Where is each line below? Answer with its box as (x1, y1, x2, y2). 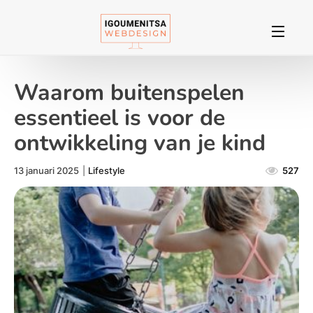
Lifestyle (88, 164, 126, 176)
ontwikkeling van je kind (14, 127, 265, 158)
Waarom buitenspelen (14, 77, 245, 108)
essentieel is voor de (14, 102, 225, 133)
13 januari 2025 (14, 164, 79, 176)
